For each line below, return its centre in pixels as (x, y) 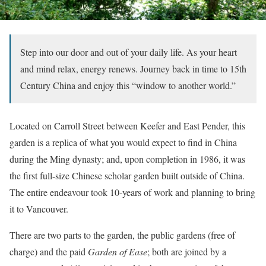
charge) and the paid (49, 252)
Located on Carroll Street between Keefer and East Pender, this (127, 126)
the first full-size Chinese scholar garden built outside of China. (127, 176)
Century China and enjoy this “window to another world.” (128, 85)
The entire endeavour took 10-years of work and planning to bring (132, 192)
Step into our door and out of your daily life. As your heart (129, 52)
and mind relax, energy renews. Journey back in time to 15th (133, 69)
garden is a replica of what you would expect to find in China (123, 142)
